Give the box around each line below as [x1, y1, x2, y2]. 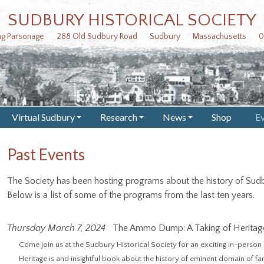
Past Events [7, 145, 85, 164]
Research [100, 111, 137, 123]
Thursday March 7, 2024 [7, 223, 105, 233]
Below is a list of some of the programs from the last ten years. [7, 190, 255, 200]
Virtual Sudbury [11, 111, 75, 123]
